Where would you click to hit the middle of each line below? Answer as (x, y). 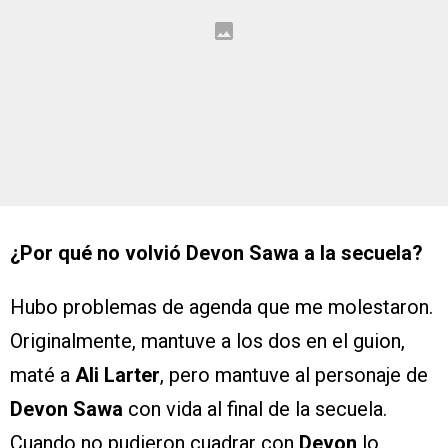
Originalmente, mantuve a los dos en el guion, (207, 341)
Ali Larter (117, 375)
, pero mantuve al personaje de (294, 375)
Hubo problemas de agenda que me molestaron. (221, 307)
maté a (42, 375)
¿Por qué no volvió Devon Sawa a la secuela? (216, 253)
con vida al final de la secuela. (257, 409)
